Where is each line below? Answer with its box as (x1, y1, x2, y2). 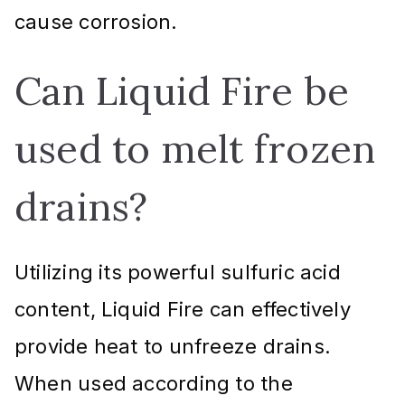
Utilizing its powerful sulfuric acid (14, 259, 341, 284)
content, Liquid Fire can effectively (14, 297, 351, 321)
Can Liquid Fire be (14, 65, 349, 116)
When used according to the (14, 371, 293, 395)
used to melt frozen (14, 123, 376, 174)
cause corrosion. (14, 9, 178, 33)
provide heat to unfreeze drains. (14, 334, 332, 358)
